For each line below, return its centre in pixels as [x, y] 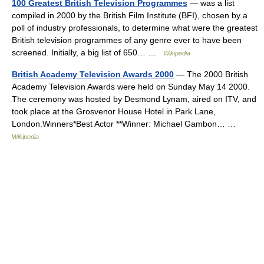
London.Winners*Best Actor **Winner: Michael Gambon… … [126, 124]
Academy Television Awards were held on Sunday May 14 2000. [131, 87]
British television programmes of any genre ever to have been [127, 40]
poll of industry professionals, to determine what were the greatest [135, 28]
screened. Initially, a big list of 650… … [88, 52]
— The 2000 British [211, 74]
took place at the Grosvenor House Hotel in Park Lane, [114, 111]
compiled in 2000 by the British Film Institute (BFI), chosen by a [130, 15]
